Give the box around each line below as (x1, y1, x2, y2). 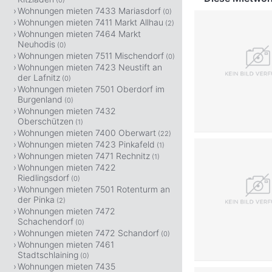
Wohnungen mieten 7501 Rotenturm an (18, 184, 170, 194)
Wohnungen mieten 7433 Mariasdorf (18, 5, 161, 16)
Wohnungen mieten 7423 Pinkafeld (18, 139, 155, 149)
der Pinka (18, 194, 55, 205)
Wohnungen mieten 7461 (18, 239, 114, 250)
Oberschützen (18, 116, 73, 126)
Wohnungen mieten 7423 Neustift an (18, 62, 162, 72)
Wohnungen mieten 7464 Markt (18, 29, 141, 39)
